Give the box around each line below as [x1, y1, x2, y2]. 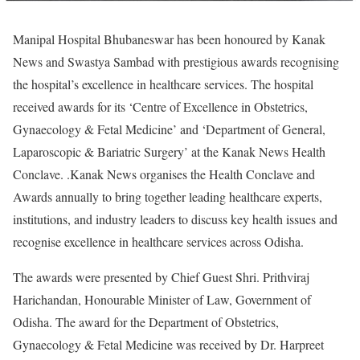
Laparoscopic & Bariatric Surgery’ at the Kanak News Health [13, 142, 325, 160]
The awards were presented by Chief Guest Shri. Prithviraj [13, 268, 309, 285]
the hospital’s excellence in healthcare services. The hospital [13, 75, 313, 92]
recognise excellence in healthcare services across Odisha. [13, 232, 304, 250]
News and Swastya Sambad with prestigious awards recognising [13, 52, 339, 70]
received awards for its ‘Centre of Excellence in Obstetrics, [13, 97, 308, 115]
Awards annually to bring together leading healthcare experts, [13, 187, 322, 205]
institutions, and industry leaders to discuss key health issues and [13, 210, 337, 227]
